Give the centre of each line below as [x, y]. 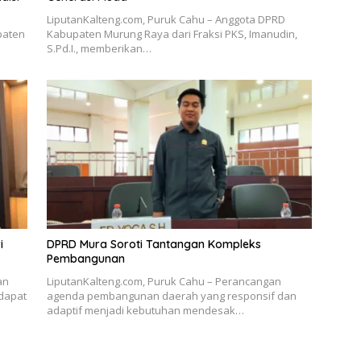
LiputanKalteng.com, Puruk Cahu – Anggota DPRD [166, 19]
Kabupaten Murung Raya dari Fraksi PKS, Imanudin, [172, 33]
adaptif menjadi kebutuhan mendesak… [145, 311]
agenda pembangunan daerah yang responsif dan [171, 296]
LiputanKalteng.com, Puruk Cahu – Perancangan [164, 282]
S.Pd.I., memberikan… [99, 48]
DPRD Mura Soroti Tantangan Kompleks [154, 245]
